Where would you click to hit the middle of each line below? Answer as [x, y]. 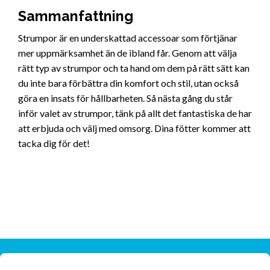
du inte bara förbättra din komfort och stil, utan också [128, 83]
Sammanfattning [76, 16]
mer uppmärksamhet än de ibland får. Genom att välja [127, 53]
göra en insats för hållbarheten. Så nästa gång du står [125, 98]
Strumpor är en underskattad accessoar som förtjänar [128, 38]
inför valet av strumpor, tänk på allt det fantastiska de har [135, 113]
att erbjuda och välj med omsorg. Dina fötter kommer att [134, 128]
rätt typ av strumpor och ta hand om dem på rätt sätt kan [134, 68]
